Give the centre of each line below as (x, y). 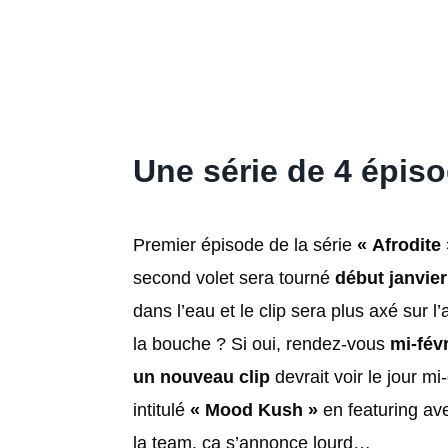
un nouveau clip (201, 376)
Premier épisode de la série (245, 244)
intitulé (161, 409)
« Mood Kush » (254, 409)
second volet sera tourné (234, 277)
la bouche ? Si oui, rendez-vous (261, 343)
